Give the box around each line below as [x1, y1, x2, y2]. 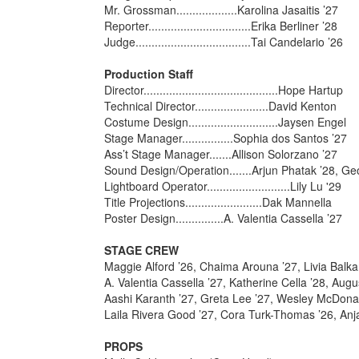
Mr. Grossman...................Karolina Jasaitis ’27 [103, 2, 338, 18]
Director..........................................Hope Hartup [103, 82, 343, 98]
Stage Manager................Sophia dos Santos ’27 [103, 130, 350, 146]
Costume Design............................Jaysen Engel [103, 114, 346, 130]
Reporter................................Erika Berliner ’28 [103, 18, 337, 34]
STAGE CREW [103, 242, 179, 258]
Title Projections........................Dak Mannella [103, 194, 332, 210]
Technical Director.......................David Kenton [103, 98, 337, 114]
